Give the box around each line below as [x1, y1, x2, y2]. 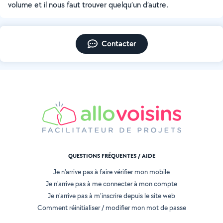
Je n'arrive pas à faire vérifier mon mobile [53, 167, 170, 177]
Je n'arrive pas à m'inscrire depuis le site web [48, 191, 175, 201]
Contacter [101, 38, 136, 49]
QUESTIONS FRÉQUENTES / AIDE [68, 152, 155, 160]
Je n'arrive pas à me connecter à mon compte [46, 179, 177, 189]
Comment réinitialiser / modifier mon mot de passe [37, 203, 186, 213]
